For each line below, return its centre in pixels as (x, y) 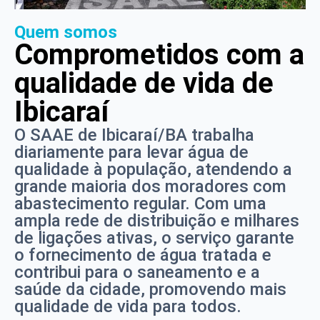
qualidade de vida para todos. (128, 306)
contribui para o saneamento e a (137, 272)
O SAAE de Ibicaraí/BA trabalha (134, 135)
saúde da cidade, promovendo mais (150, 289)
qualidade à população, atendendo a (153, 169)
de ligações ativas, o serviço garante (154, 237)
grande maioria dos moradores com (150, 186)
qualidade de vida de (144, 83)
